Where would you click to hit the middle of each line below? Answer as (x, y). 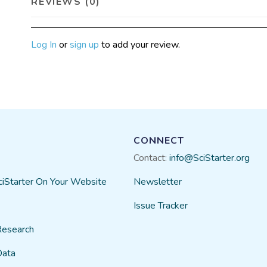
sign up (85, 44)
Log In (44, 44)
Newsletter (158, 182)
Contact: (151, 158)
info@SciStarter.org (209, 158)
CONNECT (159, 141)
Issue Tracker (161, 206)
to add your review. (140, 44)
